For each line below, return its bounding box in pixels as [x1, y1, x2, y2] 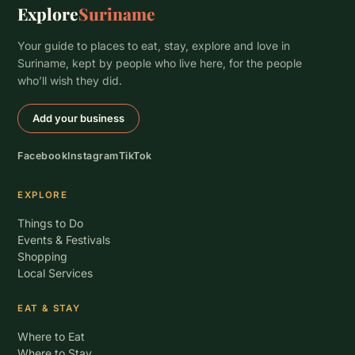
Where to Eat [17, 330, 86, 343]
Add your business [32, 112, 124, 124]
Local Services [17, 266, 94, 280]
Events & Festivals [17, 233, 111, 246]
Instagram [67, 150, 119, 162]
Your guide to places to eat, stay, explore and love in [17, 39, 291, 52]
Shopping [17, 250, 68, 263]
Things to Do [17, 216, 84, 230]
